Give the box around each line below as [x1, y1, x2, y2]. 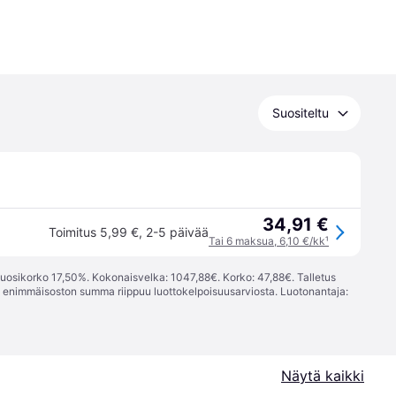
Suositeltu [272, 105, 329, 120]
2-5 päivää [146, 225, 209, 240]
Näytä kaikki [281, 367, 364, 385]
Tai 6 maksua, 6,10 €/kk [209, 234, 325, 247]
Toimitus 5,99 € [49, 225, 139, 240]
